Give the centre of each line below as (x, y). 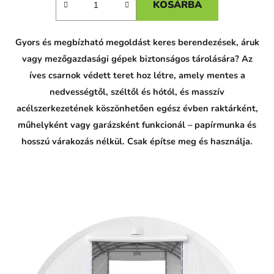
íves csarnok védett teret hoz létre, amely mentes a (137, 76)
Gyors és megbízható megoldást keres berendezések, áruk (137, 43)
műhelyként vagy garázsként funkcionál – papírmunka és (137, 125)
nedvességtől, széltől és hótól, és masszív (137, 92)
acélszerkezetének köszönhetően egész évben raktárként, (137, 109)
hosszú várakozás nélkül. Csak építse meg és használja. (137, 142)
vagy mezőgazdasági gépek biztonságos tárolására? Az (137, 59)
